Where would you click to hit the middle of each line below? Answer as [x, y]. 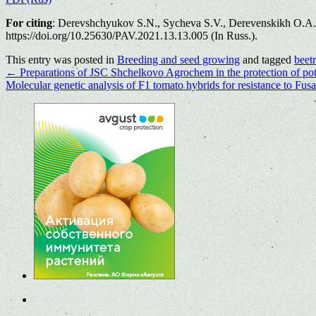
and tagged [267, 59]
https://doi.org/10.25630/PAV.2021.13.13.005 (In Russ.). [132, 35]
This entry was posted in [61, 59]
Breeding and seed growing [178, 59]
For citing [29, 23]
